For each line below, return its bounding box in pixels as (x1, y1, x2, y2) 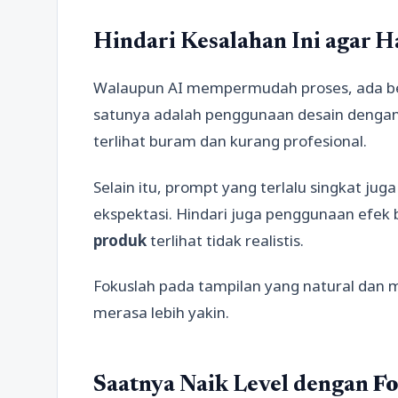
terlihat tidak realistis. (147, 229, 304, 251)
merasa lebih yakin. (93, 301, 229, 322)
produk (93, 229, 147, 251)
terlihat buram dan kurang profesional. (93, 131, 367, 152)
